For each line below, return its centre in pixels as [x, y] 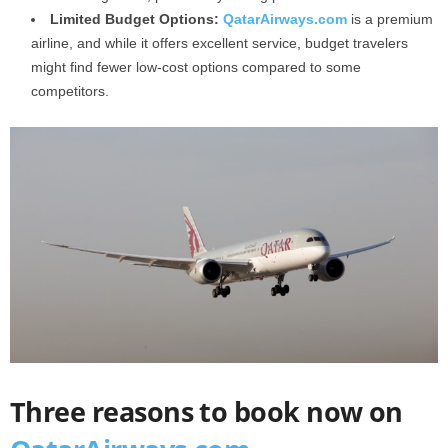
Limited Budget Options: [134, 19]
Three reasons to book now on [206, 412]
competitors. [70, 91]
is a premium [390, 19]
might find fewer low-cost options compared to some [196, 67]
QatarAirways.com [285, 19]
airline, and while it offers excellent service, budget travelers [219, 43]
